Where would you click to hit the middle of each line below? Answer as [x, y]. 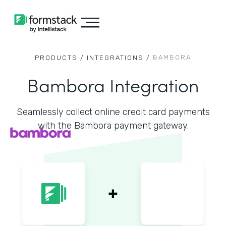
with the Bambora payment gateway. [113, 126]
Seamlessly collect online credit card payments [113, 112]
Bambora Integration [113, 84]
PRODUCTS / [60, 58]
